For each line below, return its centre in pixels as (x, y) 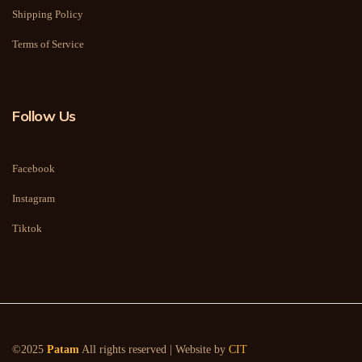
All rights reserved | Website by (154, 349)
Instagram (34, 198)
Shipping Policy (48, 14)
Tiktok (27, 228)
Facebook (34, 168)
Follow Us (44, 116)
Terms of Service (48, 44)
